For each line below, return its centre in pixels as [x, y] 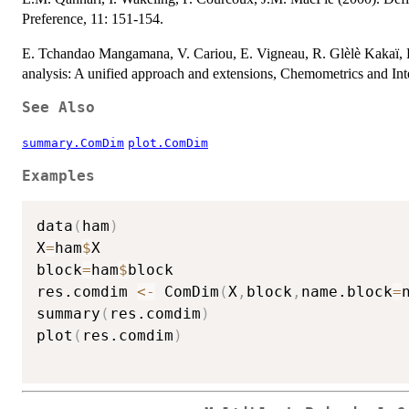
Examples [58, 177]
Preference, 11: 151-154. [93, 19]
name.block [347, 292]
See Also [58, 108]
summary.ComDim [73, 143]
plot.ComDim [168, 143]
